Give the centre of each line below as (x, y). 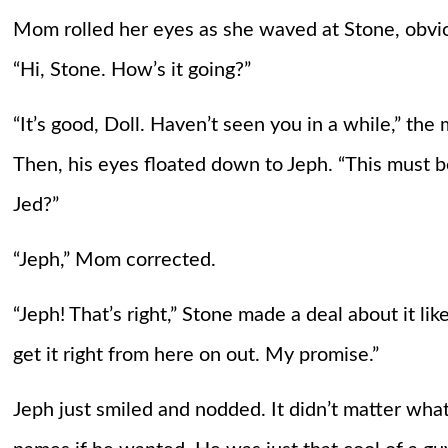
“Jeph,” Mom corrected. (114, 260)
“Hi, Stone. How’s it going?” (131, 70)
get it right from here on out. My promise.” (195, 355)
